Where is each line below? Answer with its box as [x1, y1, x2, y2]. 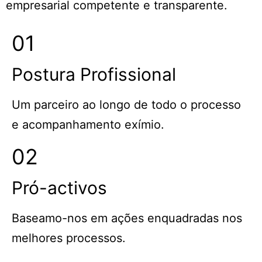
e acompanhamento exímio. [12, 118, 164, 132]
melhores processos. [12, 231, 126, 246]
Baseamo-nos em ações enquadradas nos [12, 211, 242, 226]
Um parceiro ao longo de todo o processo [12, 98, 241, 112]
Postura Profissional [12, 64, 176, 85]
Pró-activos [12, 177, 107, 199]
